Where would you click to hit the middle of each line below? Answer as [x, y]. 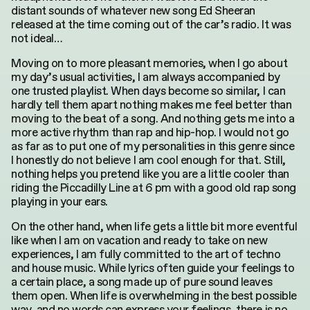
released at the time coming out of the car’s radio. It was [151, 24]
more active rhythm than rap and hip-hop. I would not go [150, 132]
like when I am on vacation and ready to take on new [139, 240]
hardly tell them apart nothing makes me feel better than [152, 104]
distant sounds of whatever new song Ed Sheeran [133, 10]
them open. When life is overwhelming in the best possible [154, 295]
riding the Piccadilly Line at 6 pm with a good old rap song [154, 188]
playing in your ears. [60, 201]
